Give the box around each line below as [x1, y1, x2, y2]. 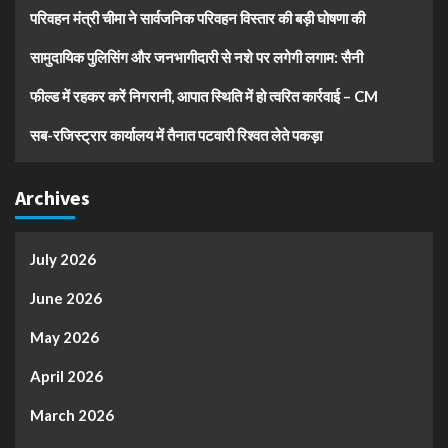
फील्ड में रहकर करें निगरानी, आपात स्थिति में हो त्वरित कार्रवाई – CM [30, 86, 378, 105]
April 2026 [30, 366, 103, 385]
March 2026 [30, 405, 114, 424]
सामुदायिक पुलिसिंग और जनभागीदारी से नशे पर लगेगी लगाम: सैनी [30, 47, 363, 66]
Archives [15, 184, 90, 210]
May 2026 [30, 327, 99, 346]
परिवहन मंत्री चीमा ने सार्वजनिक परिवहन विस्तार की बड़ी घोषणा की [30, 8, 365, 27]
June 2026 [30, 288, 102, 307]
